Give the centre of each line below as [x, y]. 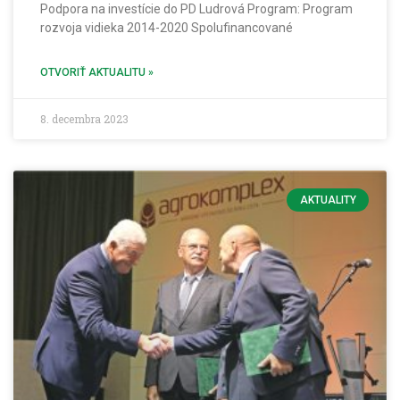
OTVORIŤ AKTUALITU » [97, 73]
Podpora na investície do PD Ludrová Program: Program [196, 9]
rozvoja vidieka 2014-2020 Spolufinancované [167, 28]
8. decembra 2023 [84, 119]
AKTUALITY [328, 200]
